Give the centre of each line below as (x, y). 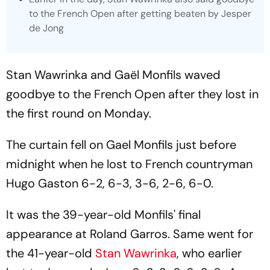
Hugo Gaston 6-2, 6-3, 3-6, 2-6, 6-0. (110, 183)
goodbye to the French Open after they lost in (132, 94)
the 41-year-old (51, 253)
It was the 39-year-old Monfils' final (103, 214)
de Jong (46, 28)
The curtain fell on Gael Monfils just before (121, 144)
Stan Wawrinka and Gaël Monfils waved (113, 74)
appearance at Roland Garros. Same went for (130, 234)
